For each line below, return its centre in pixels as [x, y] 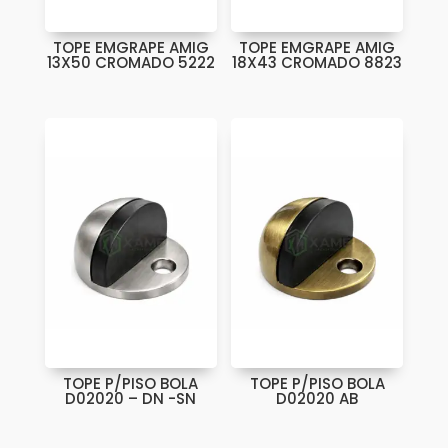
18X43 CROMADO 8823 [317, 62]
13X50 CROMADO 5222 [130, 62]
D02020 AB [317, 398]
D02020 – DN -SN [131, 398]
